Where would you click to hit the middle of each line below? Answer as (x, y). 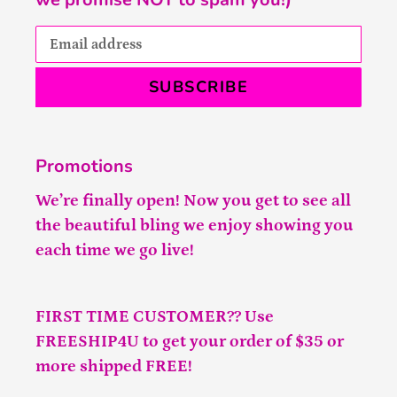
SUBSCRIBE (198, 87)
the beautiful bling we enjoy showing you (195, 225)
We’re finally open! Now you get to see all (193, 200)
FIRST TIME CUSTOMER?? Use (155, 317)
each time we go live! (117, 250)
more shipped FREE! (116, 367)
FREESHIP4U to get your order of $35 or (190, 342)
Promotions (84, 167)
